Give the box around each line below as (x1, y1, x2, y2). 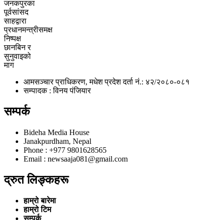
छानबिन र (4, 43, 31, 52)
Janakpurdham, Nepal (24, 137, 91, 145)
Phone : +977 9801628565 (24, 145, 107, 154)
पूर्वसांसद (4, 8, 28, 17)
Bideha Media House (24, 128, 89, 137)
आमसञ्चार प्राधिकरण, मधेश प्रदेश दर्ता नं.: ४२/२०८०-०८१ (24, 78, 190, 86)
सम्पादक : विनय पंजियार (24, 86, 91, 95)
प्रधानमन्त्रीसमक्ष (4, 26, 53, 34)
